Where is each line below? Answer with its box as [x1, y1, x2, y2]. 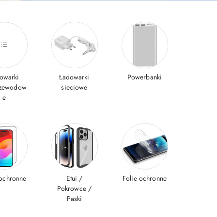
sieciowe [61, 82, 88, 92]
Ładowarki [59, 72, 90, 82]
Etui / [66, 173, 83, 183]
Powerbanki [127, 72, 162, 82]
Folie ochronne [123, 173, 167, 183]
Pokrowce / [57, 184, 92, 193]
